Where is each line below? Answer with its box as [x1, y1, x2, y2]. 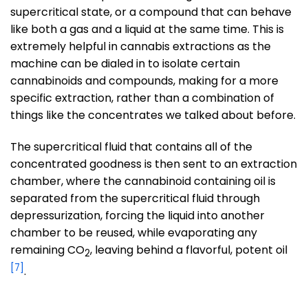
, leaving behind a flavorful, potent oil [90, 241, 287, 258]
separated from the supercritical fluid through [10, 190, 260, 206]
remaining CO [10, 241, 85, 258]
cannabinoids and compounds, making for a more [10, 72, 278, 89]
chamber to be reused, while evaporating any [10, 224, 257, 241]
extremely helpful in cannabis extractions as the [10, 38, 271, 54]
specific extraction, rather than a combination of [10, 89, 274, 106]
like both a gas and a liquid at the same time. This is [10, 21, 284, 37]
